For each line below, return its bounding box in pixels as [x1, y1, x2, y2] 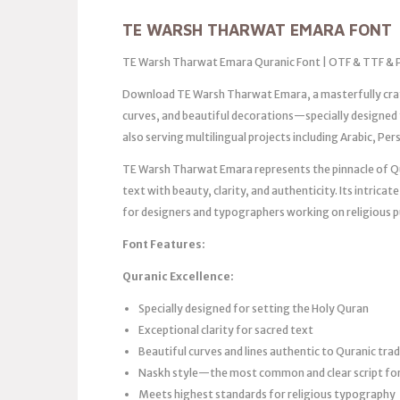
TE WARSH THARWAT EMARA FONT [122, 20, 392, 39]
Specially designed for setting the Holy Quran [138, 301, 369, 315]
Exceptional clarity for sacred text [138, 322, 313, 337]
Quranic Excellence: [122, 269, 234, 283]
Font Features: [122, 237, 205, 251]
